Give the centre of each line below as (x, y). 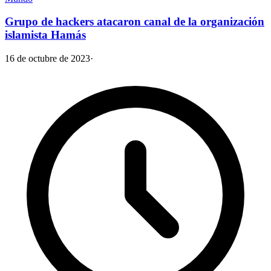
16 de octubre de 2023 (47, 59)
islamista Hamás (45, 35)
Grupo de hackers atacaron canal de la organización (135, 22)
